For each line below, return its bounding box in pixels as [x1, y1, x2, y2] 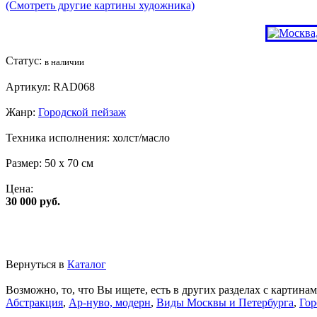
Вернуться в [6, 258, 67, 270]
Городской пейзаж [38, 105, 126, 118]
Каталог [67, 258, 106, 270]
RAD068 [53, 80, 95, 93]
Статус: [6, 54, 45, 67]
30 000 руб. [6, 195, 60, 207]
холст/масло [113, 131, 170, 144]
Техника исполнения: [6, 131, 113, 144]
